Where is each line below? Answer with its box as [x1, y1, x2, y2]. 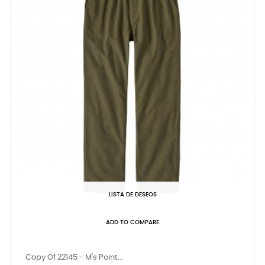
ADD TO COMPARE [106, 219, 159, 225]
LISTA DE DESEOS [108, 192, 157, 198]
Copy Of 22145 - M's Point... [25, 254, 123, 261]
